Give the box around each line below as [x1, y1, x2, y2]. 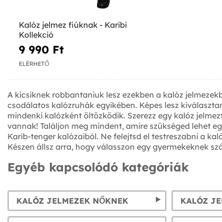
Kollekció [19, 29, 54, 40]
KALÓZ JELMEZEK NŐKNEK [16, 196, 128, 206]
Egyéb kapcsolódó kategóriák [7, 160, 189, 175]
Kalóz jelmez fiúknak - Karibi [19, 19, 127, 30]
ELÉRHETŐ [19, 60, 49, 68]
